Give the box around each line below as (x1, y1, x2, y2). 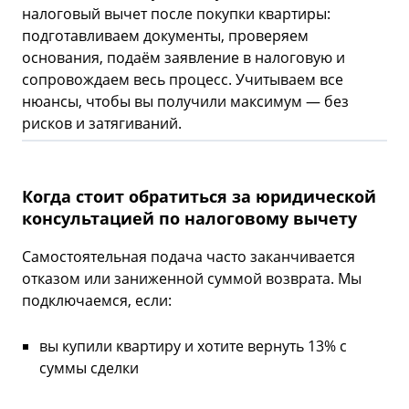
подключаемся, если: (22, 290, 172, 311)
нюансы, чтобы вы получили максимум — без (22, 91, 349, 112)
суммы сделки (39, 358, 139, 379)
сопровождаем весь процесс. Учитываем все (22, 69, 343, 90)
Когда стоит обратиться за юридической (22, 185, 376, 208)
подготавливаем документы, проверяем (22, 26, 309, 47)
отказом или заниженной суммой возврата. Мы (22, 268, 362, 289)
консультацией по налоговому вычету (22, 207, 357, 230)
